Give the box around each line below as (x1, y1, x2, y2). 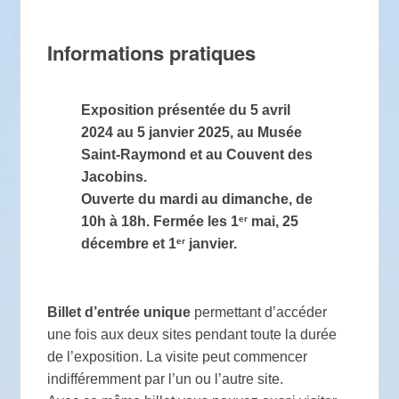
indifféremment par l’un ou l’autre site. (47, 371, 284, 387)
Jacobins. (81, 169, 148, 185)
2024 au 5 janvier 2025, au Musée (81, 125, 303, 141)
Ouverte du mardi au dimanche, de (81, 191, 313, 208)
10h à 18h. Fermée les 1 (81, 214, 240, 230)
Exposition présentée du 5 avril (81, 102, 291, 118)
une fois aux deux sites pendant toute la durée (47, 327, 338, 343)
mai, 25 (248, 214, 299, 230)
